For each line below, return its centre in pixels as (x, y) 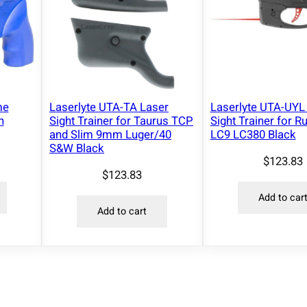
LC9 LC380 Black (253, 134)
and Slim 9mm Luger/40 (110, 134)
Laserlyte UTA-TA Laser (109, 107)
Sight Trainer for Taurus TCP (121, 121)
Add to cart (122, 212)
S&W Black (77, 148)
